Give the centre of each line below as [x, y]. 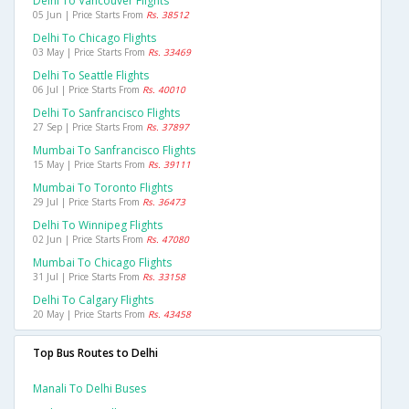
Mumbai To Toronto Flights [103, 188]
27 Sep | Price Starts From [89, 127]
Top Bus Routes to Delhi [95, 353]
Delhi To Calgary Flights [93, 300]
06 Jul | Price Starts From [88, 90]
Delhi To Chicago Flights [94, 38]
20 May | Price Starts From [90, 315]
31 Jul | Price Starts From [88, 277]
